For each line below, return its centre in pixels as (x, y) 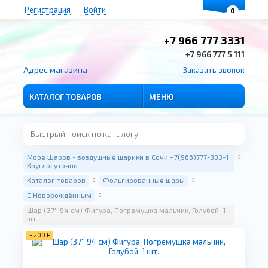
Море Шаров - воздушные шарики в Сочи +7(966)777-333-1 (128, 157)
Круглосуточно (52, 165)
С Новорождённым (59, 195)
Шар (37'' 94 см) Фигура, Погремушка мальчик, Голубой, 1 (126, 210)
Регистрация (48, 10)
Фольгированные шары (144, 180)
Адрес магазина (55, 70)
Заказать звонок (214, 70)
